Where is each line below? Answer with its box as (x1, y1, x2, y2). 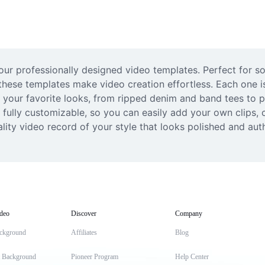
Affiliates (71, 228, 97, 237)
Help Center (175, 253, 209, 261)
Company (175, 209, 202, 218)
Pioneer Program (71, 253, 118, 261)
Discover (71, 209, 96, 218)
